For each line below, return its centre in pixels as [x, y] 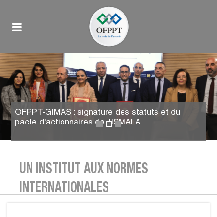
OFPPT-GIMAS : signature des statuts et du [98, 112]
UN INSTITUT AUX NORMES [84, 170]
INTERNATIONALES [64, 189]
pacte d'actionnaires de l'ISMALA [78, 122]
